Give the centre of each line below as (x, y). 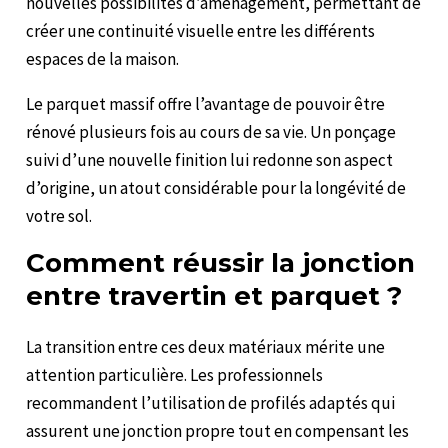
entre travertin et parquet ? (214, 295)
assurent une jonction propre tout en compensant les (218, 430)
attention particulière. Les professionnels (175, 374)
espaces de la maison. (103, 58)
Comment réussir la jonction (221, 262)
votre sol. (59, 215)
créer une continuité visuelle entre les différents (201, 30)
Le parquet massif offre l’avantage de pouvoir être (206, 103)
